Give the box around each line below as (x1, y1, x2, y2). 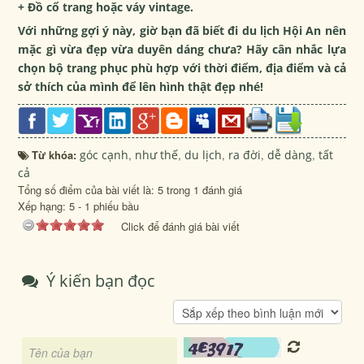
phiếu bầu (90, 197, 140, 214)
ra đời (228, 146, 262, 162)
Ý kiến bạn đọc (42, 269, 156, 292)
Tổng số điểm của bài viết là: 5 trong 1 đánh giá (18, 181, 243, 197)
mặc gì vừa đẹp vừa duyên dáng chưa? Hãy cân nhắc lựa (18, 41, 346, 57)
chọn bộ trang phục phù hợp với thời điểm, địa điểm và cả (18, 59, 346, 76)
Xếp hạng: (18, 197, 70, 214)
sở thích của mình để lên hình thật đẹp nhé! (18, 78, 264, 94)
